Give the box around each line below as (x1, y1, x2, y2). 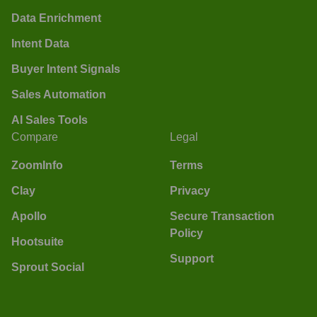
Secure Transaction (170, 209, 275, 222)
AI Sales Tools (11, 113, 88, 126)
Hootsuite (11, 235, 64, 248)
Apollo (11, 209, 47, 222)
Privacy (170, 184, 210, 197)
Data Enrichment (11, 11, 101, 24)
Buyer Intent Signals (11, 62, 120, 75)
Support (170, 252, 214, 265)
